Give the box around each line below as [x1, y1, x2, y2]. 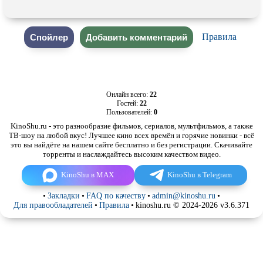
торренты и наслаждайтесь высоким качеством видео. [42, 149, 221, 159]
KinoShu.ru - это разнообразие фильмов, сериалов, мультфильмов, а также [10, 121, 253, 130]
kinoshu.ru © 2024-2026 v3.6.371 [136, 200, 249, 210]
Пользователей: [106, 107, 154, 116]
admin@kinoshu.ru [152, 191, 215, 200]
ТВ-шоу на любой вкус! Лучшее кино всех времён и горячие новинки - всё [9, 130, 254, 140]
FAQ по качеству [86, 191, 146, 200]
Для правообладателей [14, 200, 93, 210]
